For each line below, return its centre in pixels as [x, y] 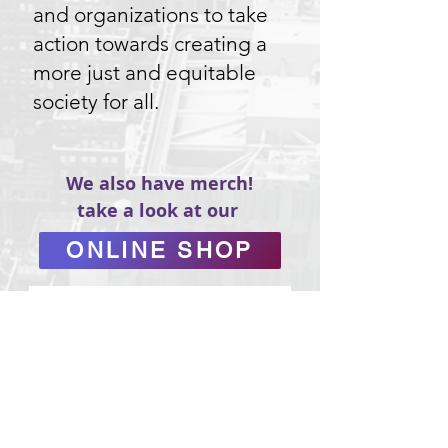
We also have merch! [159, 183]
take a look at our [159, 210]
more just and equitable [144, 72]
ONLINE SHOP [160, 250]
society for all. [96, 101]
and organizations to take [150, 14]
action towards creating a [150, 43]
